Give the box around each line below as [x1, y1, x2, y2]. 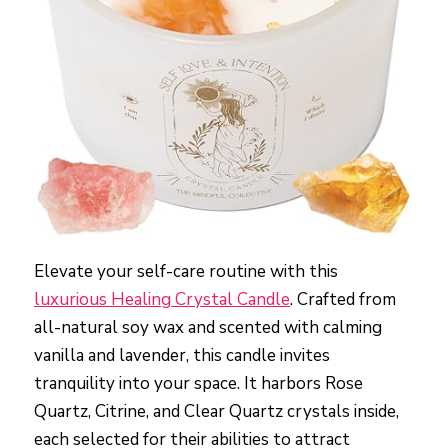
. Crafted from [290, 287, 396, 311]
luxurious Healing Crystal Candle [34, 287, 290, 311]
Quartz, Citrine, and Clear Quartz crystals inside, [34, 399, 399, 423]
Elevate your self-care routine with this [34, 259, 338, 283]
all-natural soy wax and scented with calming [34, 315, 382, 339]
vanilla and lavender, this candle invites [34, 343, 330, 367]
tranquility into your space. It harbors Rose [34, 371, 363, 395]
